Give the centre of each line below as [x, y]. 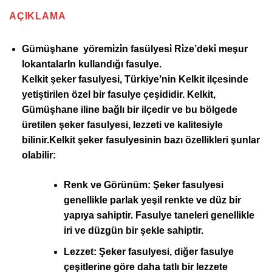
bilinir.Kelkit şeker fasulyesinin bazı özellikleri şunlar [141, 140]
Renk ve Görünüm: [107, 185]
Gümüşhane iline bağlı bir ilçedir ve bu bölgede [129, 110]
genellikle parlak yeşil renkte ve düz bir [152, 200]
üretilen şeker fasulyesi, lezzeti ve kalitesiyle [122, 125]
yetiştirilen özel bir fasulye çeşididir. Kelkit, [118, 95]
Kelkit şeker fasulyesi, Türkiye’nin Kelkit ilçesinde [135, 80]
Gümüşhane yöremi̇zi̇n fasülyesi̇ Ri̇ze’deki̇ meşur [134, 49]
